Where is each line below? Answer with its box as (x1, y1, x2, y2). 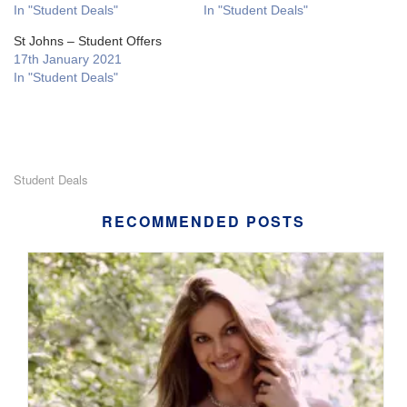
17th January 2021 (14, 52, 122, 67)
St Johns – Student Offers (14, 34, 162, 49)
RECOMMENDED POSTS (102, 211, 305, 233)
